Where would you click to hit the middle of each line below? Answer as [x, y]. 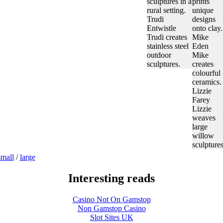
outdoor [159, 55]
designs [204, 19]
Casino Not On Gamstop [111, 199]
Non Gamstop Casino [111, 208]
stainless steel [167, 46]
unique [203, 10]
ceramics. [207, 82]
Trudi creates [167, 37]
